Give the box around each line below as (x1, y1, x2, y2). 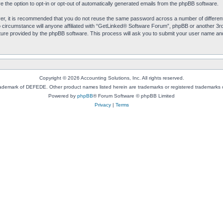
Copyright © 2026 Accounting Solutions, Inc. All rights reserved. (39, 75, 184, 81)
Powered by (48, 93, 77, 99)
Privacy (94, 102, 111, 108)
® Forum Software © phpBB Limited (93, 93, 175, 99)
